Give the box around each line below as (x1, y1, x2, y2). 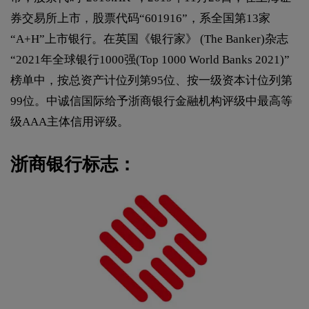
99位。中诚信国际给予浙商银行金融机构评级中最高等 (10, 94, 292, 108)
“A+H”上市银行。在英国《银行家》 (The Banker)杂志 (10, 32, 288, 46)
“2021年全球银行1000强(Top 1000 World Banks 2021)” (10, 53, 290, 66)
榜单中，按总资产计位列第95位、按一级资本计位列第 (10, 74, 292, 87)
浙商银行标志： (10, 154, 136, 175)
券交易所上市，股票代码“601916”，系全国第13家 (10, 12, 270, 25)
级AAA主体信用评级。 (10, 115, 129, 128)
